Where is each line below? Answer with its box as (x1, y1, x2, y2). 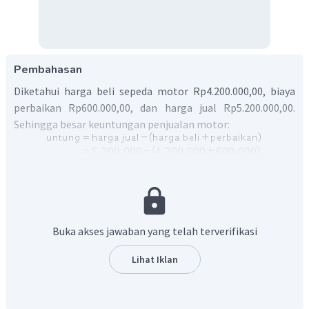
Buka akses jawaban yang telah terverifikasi (52, 223, 257, 238)
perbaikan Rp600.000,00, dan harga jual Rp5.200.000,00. (14, 100, 295, 114)
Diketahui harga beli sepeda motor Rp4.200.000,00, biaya (14, 83, 295, 98)
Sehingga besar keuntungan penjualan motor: (14, 117, 230, 131)
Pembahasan (14, 61, 82, 77)
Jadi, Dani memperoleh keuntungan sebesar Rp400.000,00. (14, 183, 288, 197)
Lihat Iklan (131, 252, 178, 266)
